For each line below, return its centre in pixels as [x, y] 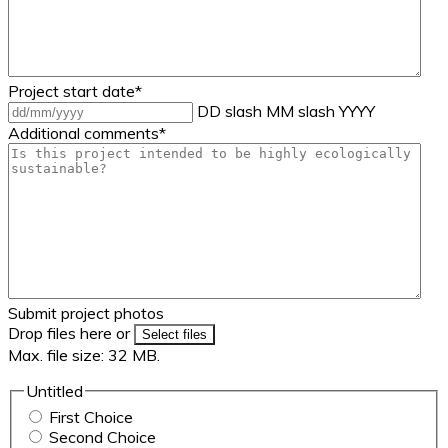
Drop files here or [71, 333]
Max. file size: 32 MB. [84, 355]
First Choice [91, 416]
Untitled [54, 391]
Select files [174, 335]
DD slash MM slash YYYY [286, 111]
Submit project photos [86, 313]
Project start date [71, 91]
